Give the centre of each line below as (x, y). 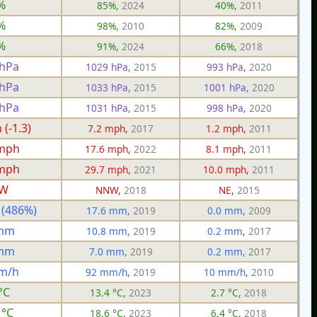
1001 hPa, (227, 87)
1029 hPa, (109, 67)
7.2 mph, (109, 128)
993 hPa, (227, 67)
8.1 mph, (227, 149)
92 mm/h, (109, 272)
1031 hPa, (109, 108)
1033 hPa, (109, 87)
